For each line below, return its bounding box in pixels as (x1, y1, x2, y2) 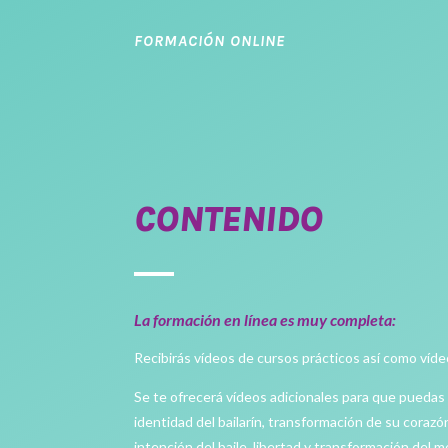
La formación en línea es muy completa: (134, 310, 397, 330)
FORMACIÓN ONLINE (134, 31, 286, 51)
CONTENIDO (134, 198, 324, 241)
